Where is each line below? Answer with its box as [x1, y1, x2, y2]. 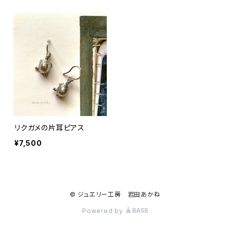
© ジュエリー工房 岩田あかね [69, 190, 161, 198]
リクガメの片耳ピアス [14, 123, 85, 132]
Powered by [82, 207, 125, 215]
